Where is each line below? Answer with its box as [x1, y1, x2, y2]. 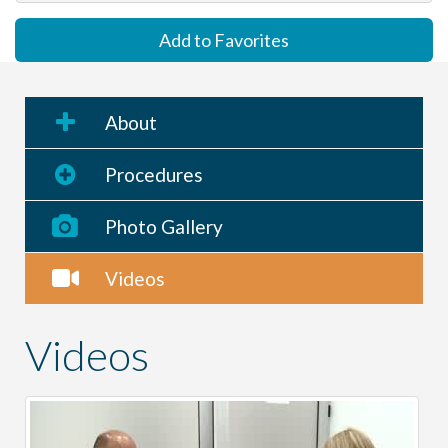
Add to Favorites [159, 28, 289, 51]
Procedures [105, 162, 203, 186]
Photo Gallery [105, 214, 223, 238]
